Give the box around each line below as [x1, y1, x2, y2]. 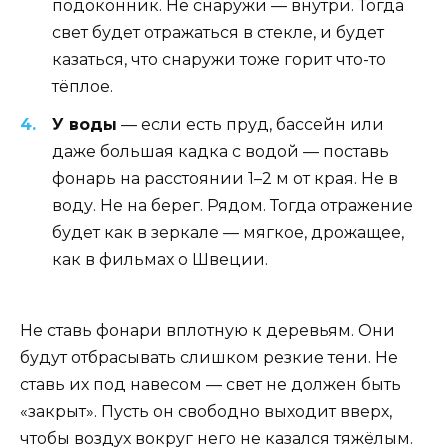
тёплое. [52, 77, 113, 97]
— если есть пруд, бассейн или [117, 115, 384, 135]
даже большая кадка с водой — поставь [52, 142, 389, 162]
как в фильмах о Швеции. [52, 250, 268, 270]
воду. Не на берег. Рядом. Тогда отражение [52, 196, 413, 216]
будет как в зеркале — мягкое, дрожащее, [52, 223, 404, 243]
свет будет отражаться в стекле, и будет [52, 23, 384, 43]
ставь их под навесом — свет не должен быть [20, 374, 401, 394]
